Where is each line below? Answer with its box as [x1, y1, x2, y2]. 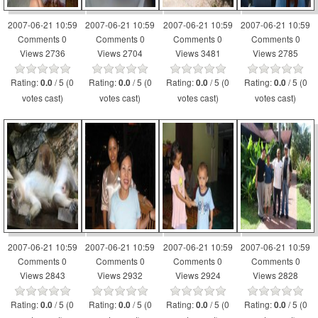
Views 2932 [97, 269, 143, 281]
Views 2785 [253, 47, 299, 59]
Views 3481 [175, 47, 221, 59]
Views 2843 [19, 269, 65, 281]
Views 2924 [175, 269, 221, 281]
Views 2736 [19, 47, 65, 59]
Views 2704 [97, 47, 143, 59]
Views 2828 [253, 269, 299, 281]
